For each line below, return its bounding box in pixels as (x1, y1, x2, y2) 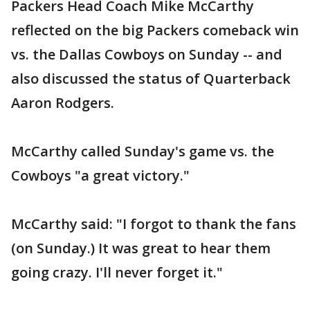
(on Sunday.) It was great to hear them (11, 239, 271, 257)
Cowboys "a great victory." (11, 166, 190, 185)
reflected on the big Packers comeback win (11, 21, 299, 39)
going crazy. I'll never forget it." (11, 263, 223, 282)
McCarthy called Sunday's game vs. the (11, 142, 274, 161)
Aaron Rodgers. (11, 93, 114, 112)
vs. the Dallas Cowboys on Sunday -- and (11, 45, 282, 64)
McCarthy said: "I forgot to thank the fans (11, 215, 296, 233)
